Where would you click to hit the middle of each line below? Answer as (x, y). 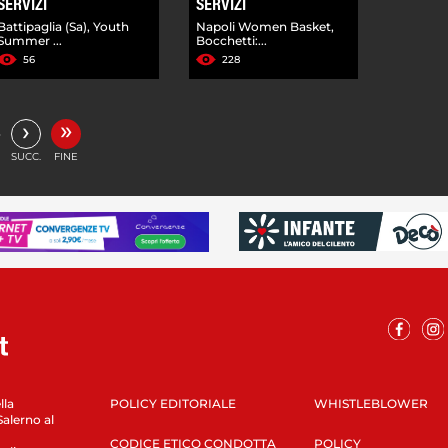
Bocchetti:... (232, 40)
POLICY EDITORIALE (172, 403)
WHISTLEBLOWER (370, 403)
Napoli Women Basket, (265, 26)
